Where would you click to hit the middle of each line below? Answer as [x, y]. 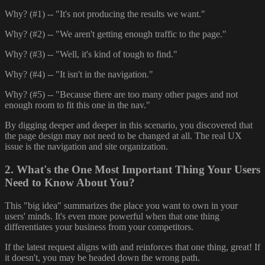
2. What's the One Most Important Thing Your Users [132, 170]
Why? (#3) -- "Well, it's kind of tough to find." [91, 54]
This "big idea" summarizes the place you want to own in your [121, 205]
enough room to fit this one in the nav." [77, 105]
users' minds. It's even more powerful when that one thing [112, 216]
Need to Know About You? [70, 183]
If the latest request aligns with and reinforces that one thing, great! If [132, 247]
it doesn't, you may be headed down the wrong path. [102, 257]
